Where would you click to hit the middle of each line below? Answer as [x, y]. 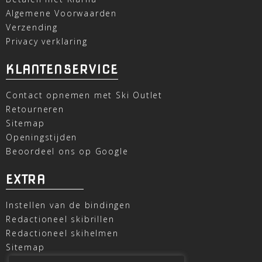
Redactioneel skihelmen [62, 233]
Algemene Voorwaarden [61, 13]
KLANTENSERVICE [62, 69]
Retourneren [35, 109]
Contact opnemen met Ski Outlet [84, 95]
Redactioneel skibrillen [60, 219]
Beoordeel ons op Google [67, 151]
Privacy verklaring [47, 41]
